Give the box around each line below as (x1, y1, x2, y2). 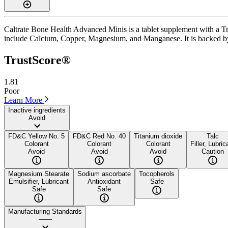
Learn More (4, 95, 44, 104)
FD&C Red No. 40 (73, 132, 126, 140)
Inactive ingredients (8, 106, 66, 114)
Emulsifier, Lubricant (9, 177, 69, 185)
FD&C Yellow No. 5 (8, 132, 65, 140)
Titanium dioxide (134, 132, 182, 140)
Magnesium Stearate (8, 169, 69, 178)
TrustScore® (4, 53, 71, 67)
